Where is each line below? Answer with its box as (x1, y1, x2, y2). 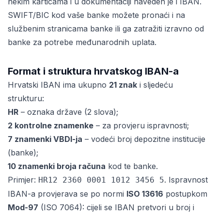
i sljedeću (137, 80, 173, 90)
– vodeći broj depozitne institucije (82, 134, 205, 144)
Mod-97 (8, 202, 38, 212)
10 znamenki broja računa (8, 161, 106, 171)
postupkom (163, 189, 207, 199)
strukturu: (8, 93, 44, 103)
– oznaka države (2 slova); (18, 107, 118, 117)
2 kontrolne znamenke (8, 121, 93, 130)
